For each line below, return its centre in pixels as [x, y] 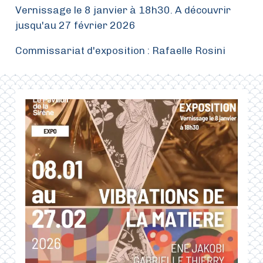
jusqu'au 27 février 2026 [76, 26]
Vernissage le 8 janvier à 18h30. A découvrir [123, 10]
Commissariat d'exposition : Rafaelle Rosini [121, 51]
